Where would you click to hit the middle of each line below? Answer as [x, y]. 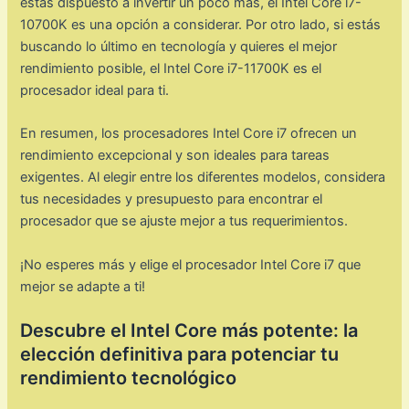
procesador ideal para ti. [95, 90]
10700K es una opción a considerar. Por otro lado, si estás [201, 24]
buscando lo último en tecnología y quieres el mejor [179, 46]
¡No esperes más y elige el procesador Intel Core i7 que [191, 264]
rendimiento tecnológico [129, 378]
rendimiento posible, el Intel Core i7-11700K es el [171, 68]
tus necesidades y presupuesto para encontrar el [172, 199]
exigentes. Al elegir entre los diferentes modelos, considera [203, 178]
